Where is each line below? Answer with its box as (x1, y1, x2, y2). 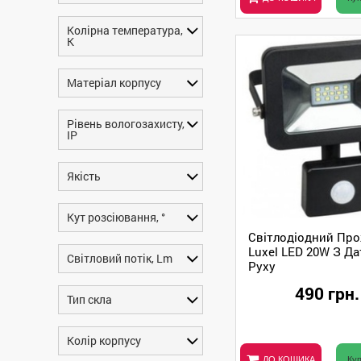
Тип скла (67, 292, 112, 307)
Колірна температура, (67, 23, 183, 38)
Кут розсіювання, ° (67, 210, 165, 225)
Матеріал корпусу (67, 75, 161, 90)
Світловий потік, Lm (67, 251, 172, 266)
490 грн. (294, 281, 359, 305)
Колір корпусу (67, 333, 141, 348)
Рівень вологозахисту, (67, 116, 185, 131)
